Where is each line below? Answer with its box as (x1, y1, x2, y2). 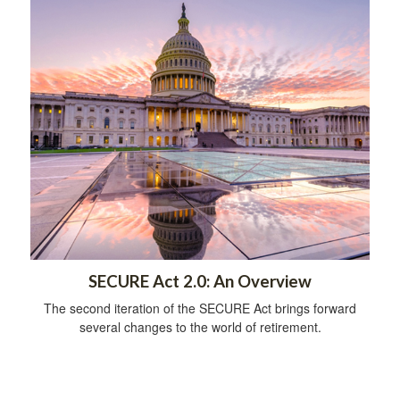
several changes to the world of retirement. (79, 318, 321, 337)
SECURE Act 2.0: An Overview (88, 271, 312, 292)
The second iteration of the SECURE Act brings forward (44, 299, 356, 318)
